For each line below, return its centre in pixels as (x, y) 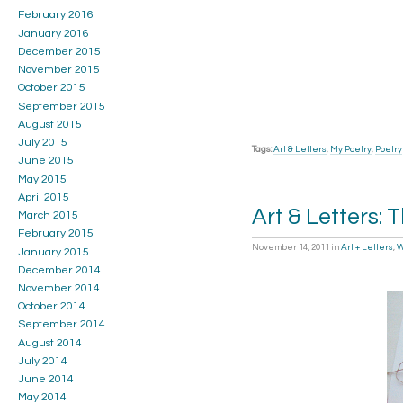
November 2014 (59, 288)
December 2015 (59, 51)
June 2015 (46, 161)
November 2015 (59, 70)
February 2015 (56, 234)
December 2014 (59, 270)
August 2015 (50, 124)
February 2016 (56, 15)
